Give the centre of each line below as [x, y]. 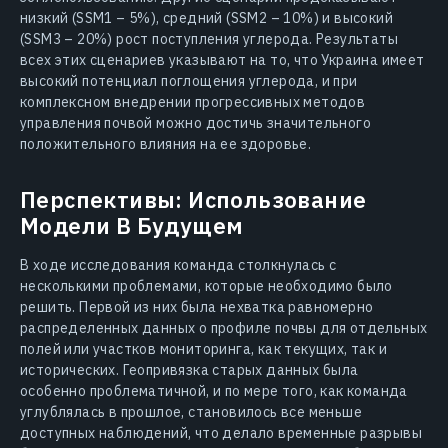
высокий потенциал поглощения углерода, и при [189, 80]
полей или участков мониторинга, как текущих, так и [203, 348]
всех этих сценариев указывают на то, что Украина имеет [222, 59]
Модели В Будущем [132, 225]
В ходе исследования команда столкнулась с [178, 264]
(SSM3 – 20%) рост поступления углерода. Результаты [209, 38]
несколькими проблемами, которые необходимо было [206, 285]
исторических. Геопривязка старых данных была [189, 369]
